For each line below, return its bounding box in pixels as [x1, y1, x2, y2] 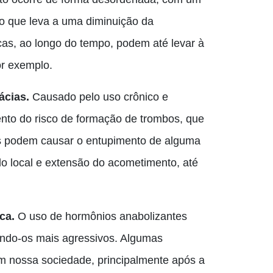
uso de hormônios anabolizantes [26, 210, 187, 222]
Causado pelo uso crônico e [29, 91, 168, 103]
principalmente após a [94, 254, 205, 266]
